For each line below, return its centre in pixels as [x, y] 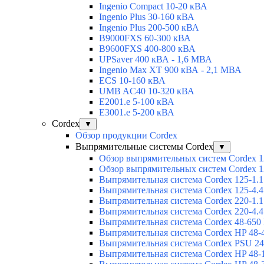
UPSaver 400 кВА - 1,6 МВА [156, 60]
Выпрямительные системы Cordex [144, 147]
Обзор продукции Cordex [126, 136]
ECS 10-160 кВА [132, 81]
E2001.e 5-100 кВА [137, 102]
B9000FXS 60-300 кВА [145, 38]
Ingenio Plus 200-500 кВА [149, 28]
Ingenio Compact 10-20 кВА [153, 6]
